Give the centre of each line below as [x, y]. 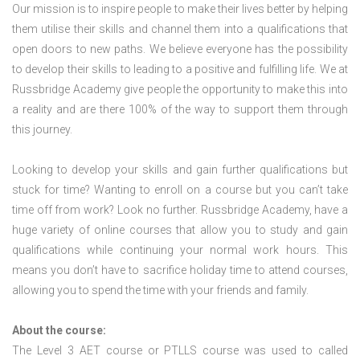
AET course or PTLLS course [159, 350]
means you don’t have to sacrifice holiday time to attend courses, [180, 270]
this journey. [42, 129]
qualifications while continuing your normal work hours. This [180, 250]
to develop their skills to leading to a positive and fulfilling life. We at [180, 69]
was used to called [294, 350]
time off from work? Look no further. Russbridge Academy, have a [180, 210]
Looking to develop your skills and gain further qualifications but [180, 170]
